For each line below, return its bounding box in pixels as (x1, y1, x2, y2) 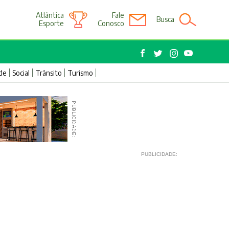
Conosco (98, 19, 125, 28)
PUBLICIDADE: (141, 151, 177, 157)
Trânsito (35, 68, 62, 77)
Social (12, 68, 30, 77)
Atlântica (36, 11, 64, 19)
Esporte (39, 19, 64, 28)
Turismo (67, 68, 93, 77)
